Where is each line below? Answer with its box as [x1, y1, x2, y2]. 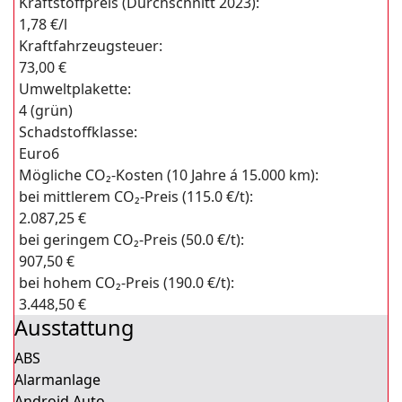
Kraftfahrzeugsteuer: [19, 36, 162, 56]
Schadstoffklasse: [19, 122, 137, 142]
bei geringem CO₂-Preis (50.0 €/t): [19, 230, 244, 249]
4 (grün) [19, 100, 73, 120]
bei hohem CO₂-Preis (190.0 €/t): [19, 273, 234, 293]
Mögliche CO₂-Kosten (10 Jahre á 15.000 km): [19, 165, 319, 185]
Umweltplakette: [19, 79, 131, 99]
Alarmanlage [14, 370, 100, 389]
